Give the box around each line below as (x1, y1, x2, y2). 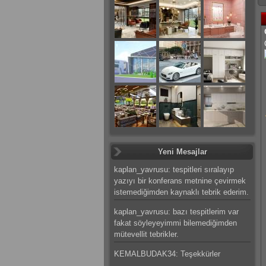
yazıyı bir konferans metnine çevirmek (114, 176, 246, 185)
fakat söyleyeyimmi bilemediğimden (114, 218, 237, 227)
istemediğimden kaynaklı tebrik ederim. (114, 188, 249, 197)
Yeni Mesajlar (157, 147, 207, 156)
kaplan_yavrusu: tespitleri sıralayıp (114, 165, 234, 174)
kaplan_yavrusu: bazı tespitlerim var (114, 207, 239, 216)
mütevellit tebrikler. (114, 230, 179, 239)
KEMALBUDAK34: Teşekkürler (114, 249, 220, 258)
